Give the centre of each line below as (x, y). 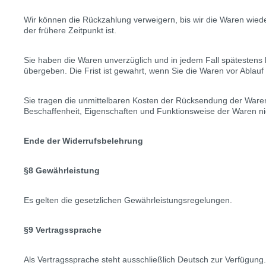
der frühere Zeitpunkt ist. (70, 30)
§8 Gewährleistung (62, 170)
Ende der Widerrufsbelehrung (83, 141)
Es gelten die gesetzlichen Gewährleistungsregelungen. (128, 200)
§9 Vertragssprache (63, 230)
